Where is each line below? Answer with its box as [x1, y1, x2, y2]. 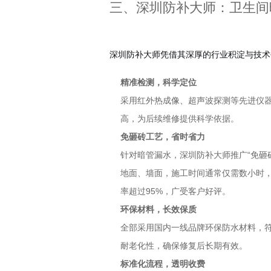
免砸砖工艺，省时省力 [120, 132, 206, 142]
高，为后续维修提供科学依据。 [120, 114, 240, 124]
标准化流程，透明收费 [120, 259, 206, 269]
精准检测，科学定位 [120, 77, 197, 88]
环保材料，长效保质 [120, 204, 197, 215]
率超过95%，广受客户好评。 [120, 186, 231, 197]
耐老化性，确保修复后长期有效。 [120, 241, 248, 251]
